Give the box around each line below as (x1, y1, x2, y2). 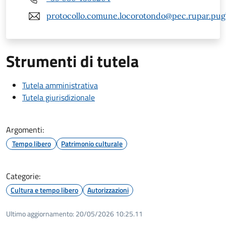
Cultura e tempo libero (11, 184, 78, 195)
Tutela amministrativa (22, 79, 98, 91)
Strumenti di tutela (6, 48, 139, 73)
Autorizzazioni (87, 184, 129, 195)
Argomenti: (6, 123, 44, 136)
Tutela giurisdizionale (22, 91, 95, 103)
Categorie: (6, 169, 40, 182)
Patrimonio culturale (61, 138, 123, 149)
